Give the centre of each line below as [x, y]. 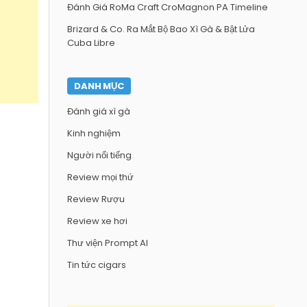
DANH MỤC [99, 86]
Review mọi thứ [101, 177]
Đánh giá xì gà [99, 111]
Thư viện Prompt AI [108, 243]
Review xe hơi [98, 221]
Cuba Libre [91, 43]
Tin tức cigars [97, 265]
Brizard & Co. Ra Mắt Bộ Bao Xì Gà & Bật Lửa [161, 29]
